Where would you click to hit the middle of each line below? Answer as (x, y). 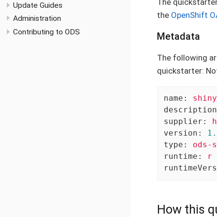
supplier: (185, 122)
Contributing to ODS (46, 32)
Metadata (178, 36)
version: (183, 133)
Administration (37, 19)
